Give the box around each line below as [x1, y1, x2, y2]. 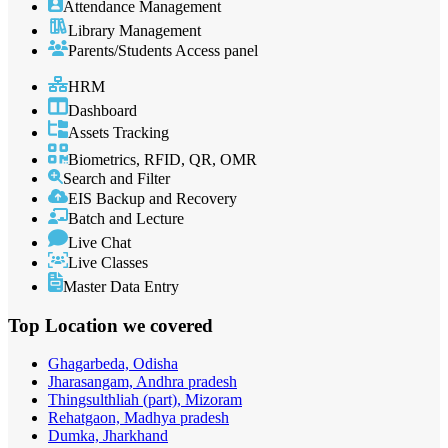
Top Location [8, 314, 123, 336]
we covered [123, 314, 213, 336]
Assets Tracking [68, 124, 169, 142]
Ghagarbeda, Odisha [48, 355, 178, 373]
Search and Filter [63, 169, 170, 187]
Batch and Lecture [68, 209, 184, 227]
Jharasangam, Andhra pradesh [48, 373, 237, 391]
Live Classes [68, 253, 148, 271]
